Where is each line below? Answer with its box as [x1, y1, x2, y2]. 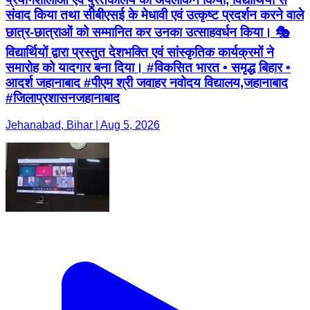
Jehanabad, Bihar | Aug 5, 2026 [6, 118, 160, 131]
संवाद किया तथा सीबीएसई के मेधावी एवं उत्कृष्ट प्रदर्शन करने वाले [6, 7, 304, 22]
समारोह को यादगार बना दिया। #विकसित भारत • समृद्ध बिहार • [6, 60, 291, 75]
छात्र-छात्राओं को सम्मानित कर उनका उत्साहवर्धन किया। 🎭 [6, 24, 290, 39]
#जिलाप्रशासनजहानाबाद [6, 90, 120, 105]
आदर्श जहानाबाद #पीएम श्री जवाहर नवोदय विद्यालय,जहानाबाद [6, 75, 288, 90]
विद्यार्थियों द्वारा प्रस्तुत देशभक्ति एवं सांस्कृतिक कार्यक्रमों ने [6, 44, 274, 60]
